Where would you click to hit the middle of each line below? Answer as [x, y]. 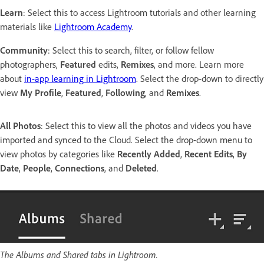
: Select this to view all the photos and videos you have [146, 126]
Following [125, 93]
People [37, 168]
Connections [80, 168]
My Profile [41, 93]
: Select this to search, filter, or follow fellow [131, 50]
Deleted [141, 168]
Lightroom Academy [93, 27]
